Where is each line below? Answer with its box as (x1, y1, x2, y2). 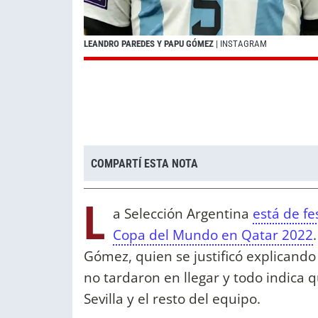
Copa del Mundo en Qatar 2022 (113, 225, 313, 245)
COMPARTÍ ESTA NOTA (91, 156, 198, 170)
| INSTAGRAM (214, 38, 267, 50)
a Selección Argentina (113, 204, 253, 224)
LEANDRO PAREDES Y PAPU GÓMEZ (84, 38, 214, 50)
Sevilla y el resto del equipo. (84, 289, 261, 309)
